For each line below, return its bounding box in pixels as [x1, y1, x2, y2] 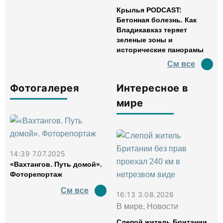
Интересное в [116, 82, 189, 94]
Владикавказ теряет [116, 26, 187, 34]
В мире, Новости [116, 202, 178, 211]
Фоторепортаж [10, 170, 62, 178]
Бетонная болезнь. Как [116, 16, 197, 24]
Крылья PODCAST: [116, 6, 182, 14]
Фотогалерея [10, 82, 80, 94]
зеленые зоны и [116, 36, 173, 44]
